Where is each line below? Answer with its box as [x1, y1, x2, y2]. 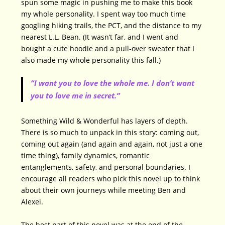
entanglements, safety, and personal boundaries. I [21, 162, 191, 172]
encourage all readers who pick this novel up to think [21, 174, 200, 184]
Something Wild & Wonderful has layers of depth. [21, 116, 188, 126]
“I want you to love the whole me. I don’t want [31, 78, 195, 88]
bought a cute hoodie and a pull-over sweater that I [21, 43, 195, 53]
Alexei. [21, 197, 44, 207]
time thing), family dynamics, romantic [21, 151, 150, 161]
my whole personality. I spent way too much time [21, 9, 186, 19]
